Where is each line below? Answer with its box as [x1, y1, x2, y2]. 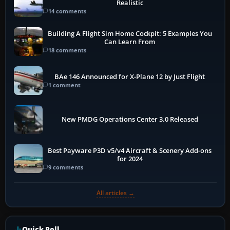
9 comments [48, 163, 83, 171]
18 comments [48, 46, 86, 54]
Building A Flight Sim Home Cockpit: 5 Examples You [47, 29, 212, 38]
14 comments [48, 7, 86, 15]
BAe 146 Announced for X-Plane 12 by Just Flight [54, 72, 205, 81]
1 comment [48, 81, 81, 89]
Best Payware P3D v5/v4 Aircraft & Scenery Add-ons [48, 146, 212, 155]
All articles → [96, 188, 135, 198]
